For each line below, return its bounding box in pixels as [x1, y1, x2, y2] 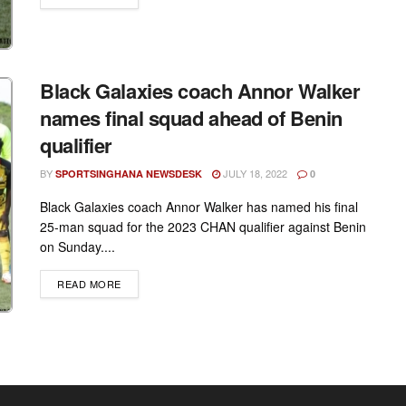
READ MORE [57, 276, 121, 292]
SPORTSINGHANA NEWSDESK [55, 167, 202, 181]
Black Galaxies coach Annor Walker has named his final [40, 198, 358, 217]
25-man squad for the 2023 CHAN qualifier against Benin [40, 217, 366, 237]
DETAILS [120, 275, 164, 291]
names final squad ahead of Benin [40, 103, 343, 133]
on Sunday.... [40, 237, 115, 256]
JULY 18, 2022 [220, 166, 287, 181]
